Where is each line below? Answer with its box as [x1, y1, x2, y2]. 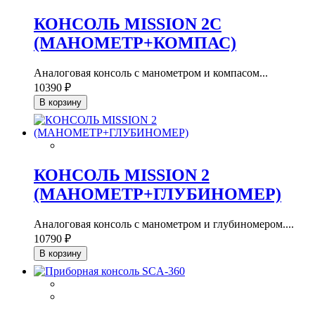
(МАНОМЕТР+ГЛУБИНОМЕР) [34, 185, 281, 204]
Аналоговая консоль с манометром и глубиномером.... [34, 217, 294, 230]
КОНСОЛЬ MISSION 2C [34, 15, 221, 34]
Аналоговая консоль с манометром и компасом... [34, 67, 268, 79]
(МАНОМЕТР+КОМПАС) [34, 34, 236, 53]
